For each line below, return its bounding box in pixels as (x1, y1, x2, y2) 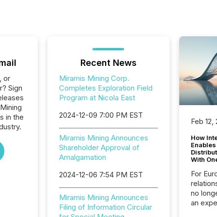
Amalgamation (59, 153, 106, 162)
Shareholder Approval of (59, 143, 139, 152)
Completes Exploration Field (59, 83, 153, 93)
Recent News (80, 58, 137, 68)
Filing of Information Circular (59, 202, 152, 212)
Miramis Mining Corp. (59, 74, 129, 83)
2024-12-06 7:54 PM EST (59, 170, 143, 179)
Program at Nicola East (59, 93, 135, 102)
